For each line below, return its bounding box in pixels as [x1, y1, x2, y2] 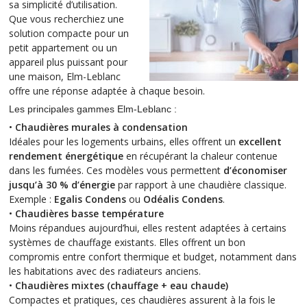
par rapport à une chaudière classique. [115, 178, 286, 192]
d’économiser [223, 164, 287, 177]
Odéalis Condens [143, 193, 223, 206]
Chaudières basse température [15, 207, 164, 221]
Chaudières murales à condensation [15, 121, 188, 134]
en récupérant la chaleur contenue [123, 149, 278, 163]
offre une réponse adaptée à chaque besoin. [9, 84, 205, 98]
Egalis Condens [54, 193, 126, 206]
